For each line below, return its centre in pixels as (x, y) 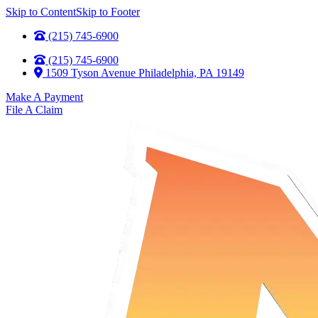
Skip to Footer (108, 12)
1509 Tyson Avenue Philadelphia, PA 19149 (145, 73)
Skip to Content (41, 12)
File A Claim (34, 110)
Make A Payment (44, 97)
